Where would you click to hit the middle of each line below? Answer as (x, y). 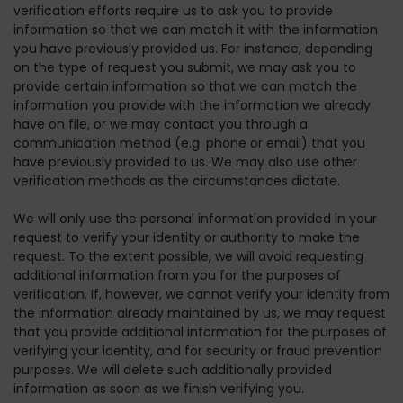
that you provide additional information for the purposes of (200, 332)
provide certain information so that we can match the (185, 86)
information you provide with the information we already (192, 105)
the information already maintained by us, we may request (200, 313)
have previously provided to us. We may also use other (185, 162)
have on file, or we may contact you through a (161, 124)
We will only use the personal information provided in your (195, 219)
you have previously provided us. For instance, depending (193, 49)
